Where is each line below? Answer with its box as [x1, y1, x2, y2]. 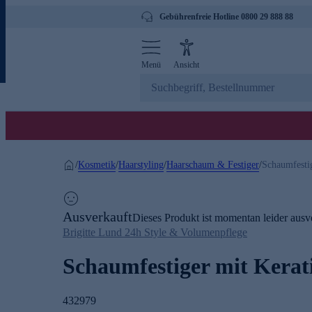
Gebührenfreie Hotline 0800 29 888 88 [159, 12, 293, 22]
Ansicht [173, 60, 199, 70]
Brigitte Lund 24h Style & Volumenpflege [63, 226, 247, 238]
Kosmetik [78, 159, 116, 170]
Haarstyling [118, 159, 164, 170]
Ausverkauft [63, 209, 132, 224]
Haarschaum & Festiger [166, 159, 259, 170]
